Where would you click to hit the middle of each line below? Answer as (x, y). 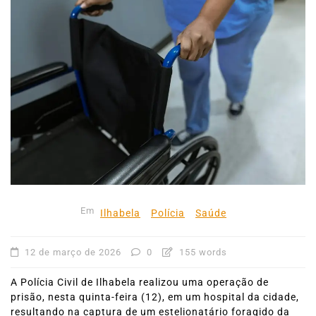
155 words (202, 252)
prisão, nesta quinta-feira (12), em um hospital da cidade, (155, 297)
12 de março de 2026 (73, 252)
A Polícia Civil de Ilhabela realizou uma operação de (140, 282)
